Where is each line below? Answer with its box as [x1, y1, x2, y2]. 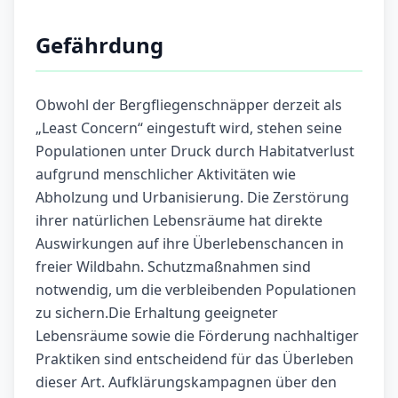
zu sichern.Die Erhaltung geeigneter [36, 303, 278, 323]
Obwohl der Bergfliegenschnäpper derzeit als [36, 95, 342, 115]
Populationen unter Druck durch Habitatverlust [36, 141, 354, 162]
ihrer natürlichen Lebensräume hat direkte [36, 211, 322, 231]
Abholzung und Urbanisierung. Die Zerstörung [36, 187, 349, 208]
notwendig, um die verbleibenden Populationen [36, 280, 356, 300]
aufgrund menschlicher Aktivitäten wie [36, 164, 296, 185]
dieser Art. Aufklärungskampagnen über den [36, 372, 337, 393]
